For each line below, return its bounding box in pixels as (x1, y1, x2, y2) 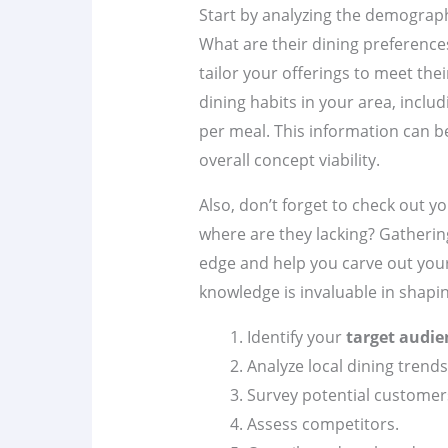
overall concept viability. (198, 149, 380, 172)
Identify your (246, 326, 346, 349)
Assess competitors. (246, 413, 399, 436)
